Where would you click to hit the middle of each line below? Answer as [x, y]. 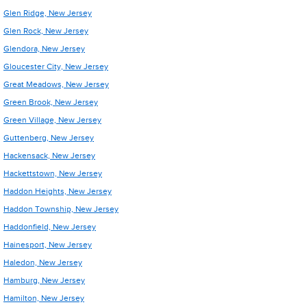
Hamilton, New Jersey [44, 298]
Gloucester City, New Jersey [56, 66]
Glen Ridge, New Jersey [48, 13]
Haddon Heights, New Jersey [58, 191]
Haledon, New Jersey [43, 262]
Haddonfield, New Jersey [50, 227]
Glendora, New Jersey [44, 49]
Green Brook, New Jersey [51, 102]
